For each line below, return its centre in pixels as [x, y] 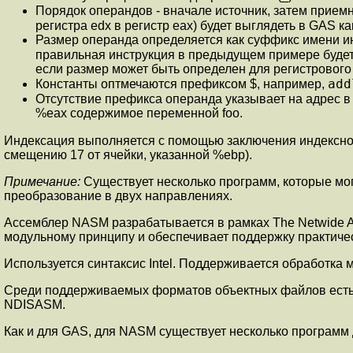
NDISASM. [35, 304]
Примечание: [44, 181]
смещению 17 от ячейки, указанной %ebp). [128, 154]
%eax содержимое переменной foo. [139, 113]
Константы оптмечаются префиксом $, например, [182, 84]
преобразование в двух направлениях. [118, 195]
